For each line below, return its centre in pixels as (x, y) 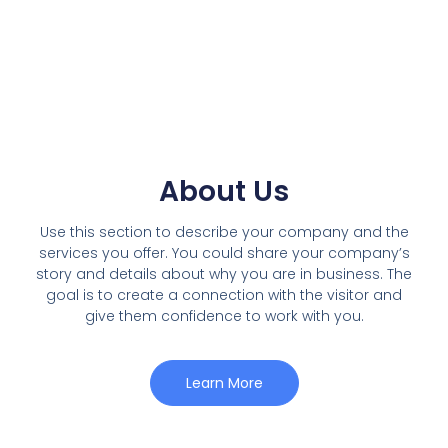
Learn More (224, 382)
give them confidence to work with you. (224, 315)
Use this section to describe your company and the (224, 231)
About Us (224, 191)
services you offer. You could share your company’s (224, 252)
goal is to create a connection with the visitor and (224, 294)
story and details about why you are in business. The (224, 273)
